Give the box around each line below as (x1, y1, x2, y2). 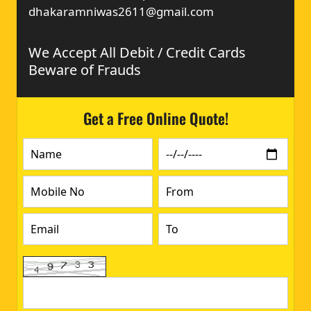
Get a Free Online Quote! (83, 106, 228, 129)
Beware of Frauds (28, 60, 141, 79)
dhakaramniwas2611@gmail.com (28, 3, 214, 19)
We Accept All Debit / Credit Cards (28, 42, 246, 62)
